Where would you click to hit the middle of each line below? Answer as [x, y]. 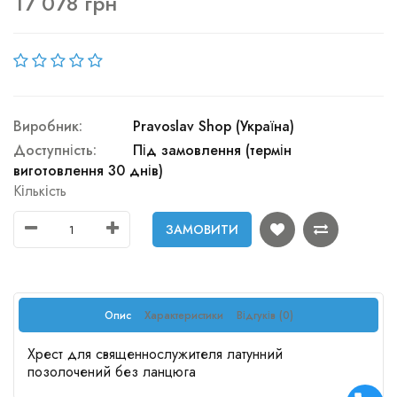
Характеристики [183, 315]
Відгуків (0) [265, 315]
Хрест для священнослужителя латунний [155, 354]
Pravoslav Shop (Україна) [214, 126]
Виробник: [48, 126]
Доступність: [55, 150]
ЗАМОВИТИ [202, 230]
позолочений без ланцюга [112, 372]
